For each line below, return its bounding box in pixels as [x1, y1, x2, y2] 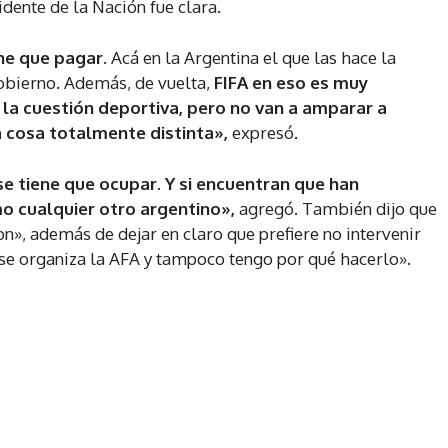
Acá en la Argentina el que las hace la [107, 47, 396, 69]
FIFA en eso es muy [214, 72, 368, 94]
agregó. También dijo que [235, 198, 437, 220]
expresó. [232, 122, 298, 144]
